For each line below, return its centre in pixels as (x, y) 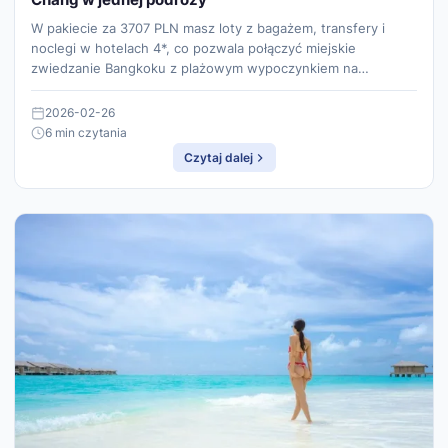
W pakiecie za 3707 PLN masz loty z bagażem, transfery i (208, 27)
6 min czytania (86, 132)
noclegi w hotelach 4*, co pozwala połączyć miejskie (193, 47)
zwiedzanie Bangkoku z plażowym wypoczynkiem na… (200, 67)
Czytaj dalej (218, 157)
